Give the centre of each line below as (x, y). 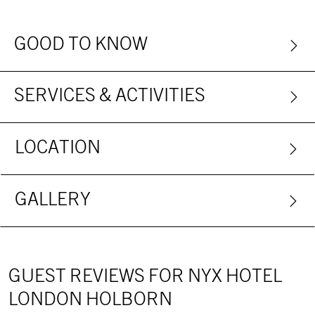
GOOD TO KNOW (81, 45)
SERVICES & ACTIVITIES (110, 97)
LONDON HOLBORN (90, 301)
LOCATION (58, 149)
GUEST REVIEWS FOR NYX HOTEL (145, 277)
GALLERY (53, 201)
